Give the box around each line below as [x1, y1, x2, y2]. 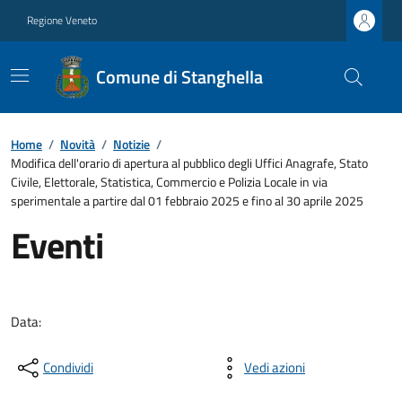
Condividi [43, 357, 93, 378]
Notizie [113, 135, 150, 153]
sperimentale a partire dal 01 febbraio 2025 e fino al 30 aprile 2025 [11, 191, 363, 210]
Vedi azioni [244, 357, 305, 378]
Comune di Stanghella [95, 63, 263, 91]
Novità [60, 135, 95, 153]
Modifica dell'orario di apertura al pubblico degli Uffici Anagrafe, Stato [11, 153, 368, 172]
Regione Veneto [27, 12, 97, 29]
